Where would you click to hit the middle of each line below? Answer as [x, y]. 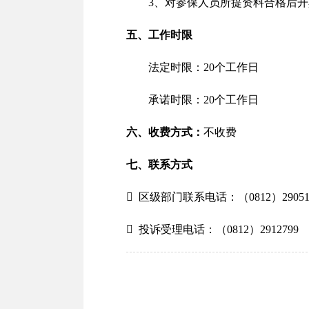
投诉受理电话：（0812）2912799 [219, 229]
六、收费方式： [165, 132]
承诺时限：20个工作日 [203, 100]
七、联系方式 [159, 165]
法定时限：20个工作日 [203, 67]
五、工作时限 [159, 35]
